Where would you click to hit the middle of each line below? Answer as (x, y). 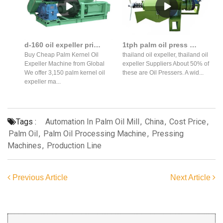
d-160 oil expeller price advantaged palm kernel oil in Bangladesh (97, 45)
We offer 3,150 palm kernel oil (65, 72)
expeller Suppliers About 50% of (166, 63)
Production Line (74, 145)
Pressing (168, 133)
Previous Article (39, 177)
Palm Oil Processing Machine (95, 133)
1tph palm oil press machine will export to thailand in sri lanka (193, 45)
